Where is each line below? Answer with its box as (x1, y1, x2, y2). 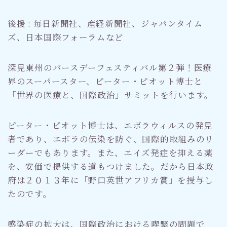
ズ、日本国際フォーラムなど (8, 31, 124, 44)
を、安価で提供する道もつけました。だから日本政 (8, 160, 214, 173)
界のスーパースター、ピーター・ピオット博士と (8, 75, 203, 88)
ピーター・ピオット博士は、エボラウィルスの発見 (8, 119, 213, 132)
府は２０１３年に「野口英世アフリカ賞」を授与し (8, 174, 214, 186)
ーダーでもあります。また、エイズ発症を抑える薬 (8, 146, 214, 159)
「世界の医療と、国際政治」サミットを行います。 (8, 89, 214, 101)
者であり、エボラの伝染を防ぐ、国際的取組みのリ (8, 133, 214, 145)
